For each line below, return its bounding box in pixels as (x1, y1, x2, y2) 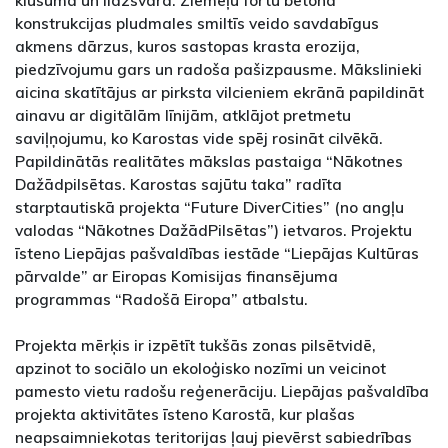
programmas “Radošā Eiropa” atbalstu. (15, 288, 308, 309)
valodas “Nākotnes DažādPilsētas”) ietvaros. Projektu (15, 219, 412, 240)
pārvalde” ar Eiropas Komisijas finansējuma (15, 265, 338, 286)
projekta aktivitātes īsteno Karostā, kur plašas (15, 403, 355, 424)
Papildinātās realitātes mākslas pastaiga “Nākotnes (15, 150, 403, 171)
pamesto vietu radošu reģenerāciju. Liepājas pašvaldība (15, 380, 429, 401)
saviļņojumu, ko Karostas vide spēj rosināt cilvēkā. (15, 127, 383, 148)
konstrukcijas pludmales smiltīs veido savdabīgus (15, 12, 379, 33)
